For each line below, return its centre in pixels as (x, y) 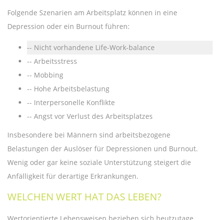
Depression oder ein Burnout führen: (69, 26)
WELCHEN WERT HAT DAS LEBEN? (84, 196)
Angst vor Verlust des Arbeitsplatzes (93, 116)
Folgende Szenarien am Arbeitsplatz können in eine (92, 12)
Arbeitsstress (55, 61)
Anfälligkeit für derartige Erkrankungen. (73, 176)
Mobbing (49, 75)
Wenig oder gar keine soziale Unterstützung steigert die (99, 162)
